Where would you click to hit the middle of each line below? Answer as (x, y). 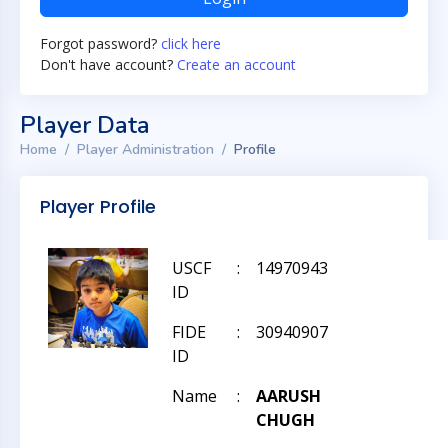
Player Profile (98, 206)
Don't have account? (108, 64)
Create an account (236, 64)
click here (191, 43)
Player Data (85, 125)
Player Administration (145, 149)
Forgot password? (100, 43)
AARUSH (288, 396)
